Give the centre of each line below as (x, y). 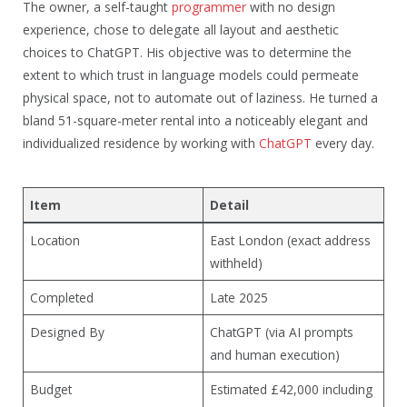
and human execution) (274, 354)
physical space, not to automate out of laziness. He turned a (200, 98)
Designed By (67, 332)
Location (55, 240)
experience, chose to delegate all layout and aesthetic (181, 30)
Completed (61, 297)
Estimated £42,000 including (291, 389)
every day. (343, 144)
